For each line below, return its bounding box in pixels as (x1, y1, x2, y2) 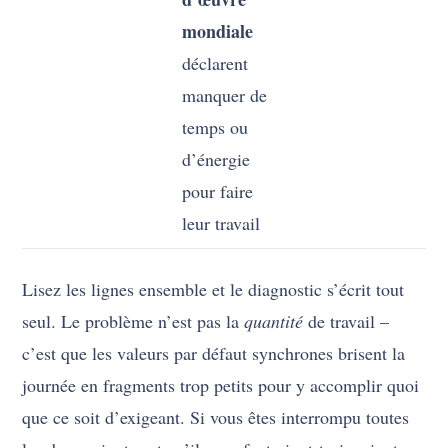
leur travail (182, 211, 261, 236)
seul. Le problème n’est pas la (22, 309, 245, 334)
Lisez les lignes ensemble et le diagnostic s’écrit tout (22, 277, 405, 302)
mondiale (182, 18, 254, 45)
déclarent (182, 51, 249, 76)
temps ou (182, 115, 249, 140)
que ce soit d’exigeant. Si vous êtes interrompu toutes (22, 405, 410, 430)
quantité (244, 309, 304, 334)
